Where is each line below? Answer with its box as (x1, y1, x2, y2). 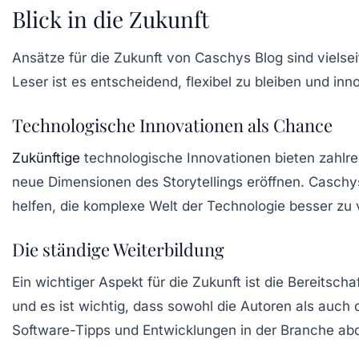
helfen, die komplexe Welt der (12, 197, 207, 214)
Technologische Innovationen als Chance (12, 112, 333, 137)
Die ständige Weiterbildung (12, 236, 224, 261)
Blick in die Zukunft (12, 3, 209, 34)
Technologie (207, 197, 285, 214)
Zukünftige (12, 149, 80, 166)
